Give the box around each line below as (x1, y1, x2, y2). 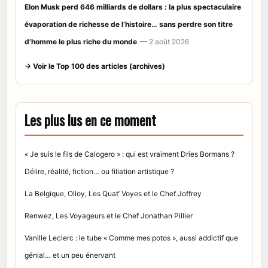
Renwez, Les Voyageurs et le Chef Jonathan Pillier (25, 211, 193, 221)
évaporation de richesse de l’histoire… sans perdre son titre (25, 20, 233, 29)
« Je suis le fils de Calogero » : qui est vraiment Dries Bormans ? (25, 150, 234, 159)
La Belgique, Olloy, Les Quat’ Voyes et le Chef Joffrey (25, 189, 202, 199)
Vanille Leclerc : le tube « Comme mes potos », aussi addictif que (25, 233, 238, 243)
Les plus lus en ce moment (25, 110, 156, 131)
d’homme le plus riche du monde (25, 37, 137, 47)
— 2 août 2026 (140, 37, 189, 47)
